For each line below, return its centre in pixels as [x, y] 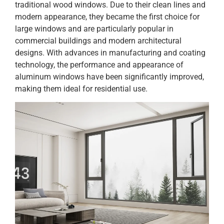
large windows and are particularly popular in [94, 28]
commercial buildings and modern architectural [98, 40]
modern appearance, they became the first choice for [107, 16]
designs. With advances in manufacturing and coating [110, 52]
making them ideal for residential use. [81, 88]
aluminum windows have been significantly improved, [109, 76]
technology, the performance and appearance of [99, 64]
